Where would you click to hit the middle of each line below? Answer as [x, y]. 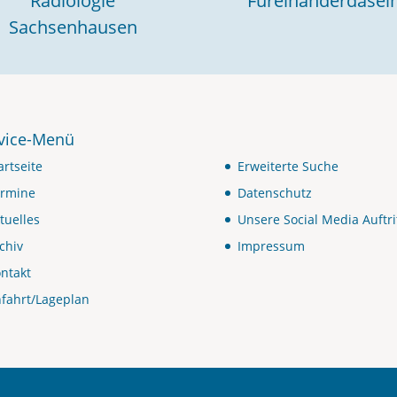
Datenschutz [274, 193]
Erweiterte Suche [288, 166]
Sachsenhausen [73, 27]
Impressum [271, 246]
